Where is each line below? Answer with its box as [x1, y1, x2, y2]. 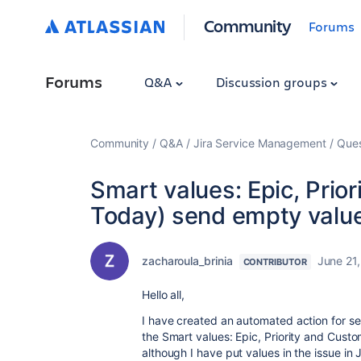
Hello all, [142, 288, 185, 301]
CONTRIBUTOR [243, 256, 307, 268]
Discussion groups [215, 73, 330, 90]
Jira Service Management [193, 136, 326, 150]
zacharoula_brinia [142, 254, 233, 268]
